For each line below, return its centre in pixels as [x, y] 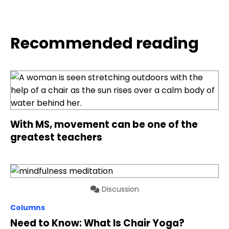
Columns [28, 208]
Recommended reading [105, 43]
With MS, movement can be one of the [104, 124]
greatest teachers [56, 137]
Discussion [119, 189]
